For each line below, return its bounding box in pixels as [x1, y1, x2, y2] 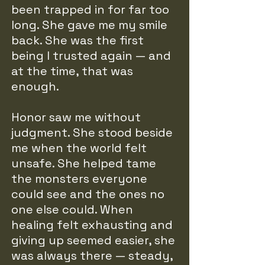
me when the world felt [11, 140, 147, 156]
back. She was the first [11, 33, 144, 48]
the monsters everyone [11, 171, 147, 186]
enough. [11, 79, 59, 94]
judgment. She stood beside [11, 125, 173, 140]
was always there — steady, [11, 248, 173, 263]
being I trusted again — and [11, 48, 171, 63]
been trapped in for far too [11, 2, 169, 17]
